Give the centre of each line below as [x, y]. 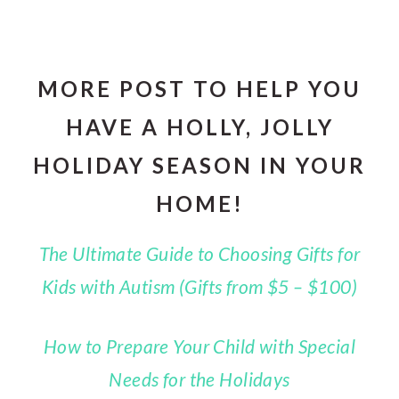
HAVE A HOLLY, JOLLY [199, 126]
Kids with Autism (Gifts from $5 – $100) [199, 286]
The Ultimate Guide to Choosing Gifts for [199, 253]
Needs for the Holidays [199, 379]
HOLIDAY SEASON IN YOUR [199, 165]
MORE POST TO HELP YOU [199, 88]
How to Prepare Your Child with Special [199, 346]
